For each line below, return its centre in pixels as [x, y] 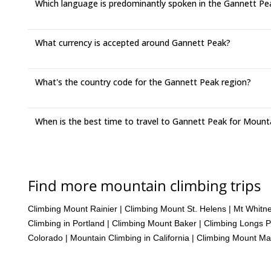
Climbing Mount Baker [154, 223]
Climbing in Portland [66, 223]
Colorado [45, 237]
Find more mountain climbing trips [144, 185]
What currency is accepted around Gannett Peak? [133, 43]
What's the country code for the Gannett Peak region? [143, 82]
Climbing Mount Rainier [73, 208]
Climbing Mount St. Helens [175, 208]
